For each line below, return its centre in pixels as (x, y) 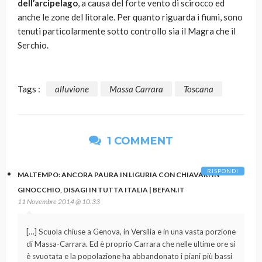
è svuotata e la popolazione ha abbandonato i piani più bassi (129, 256)
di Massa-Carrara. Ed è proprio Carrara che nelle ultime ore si (131, 244)
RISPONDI (223, 170)
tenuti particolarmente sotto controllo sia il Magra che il (127, 31)
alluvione (72, 89)
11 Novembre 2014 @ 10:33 (59, 201)
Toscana (199, 89)
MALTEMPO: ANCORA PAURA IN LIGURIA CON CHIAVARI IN (118, 174)
